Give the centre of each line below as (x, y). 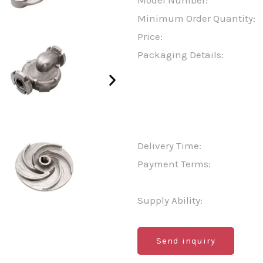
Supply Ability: (170, 200)
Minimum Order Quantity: (196, 18)
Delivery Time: (169, 146)
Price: (150, 37)
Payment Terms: (174, 164)
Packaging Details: (181, 55)
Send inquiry (186, 241)
